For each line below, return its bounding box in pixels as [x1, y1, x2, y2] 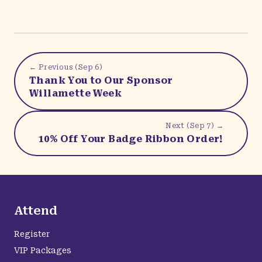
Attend [14, 204, 57, 218]
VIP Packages [14, 246, 71, 255]
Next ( [166, 121, 190, 130]
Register [14, 229, 50, 239]
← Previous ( [29, 63, 78, 71]
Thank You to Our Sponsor [29, 74, 173, 86]
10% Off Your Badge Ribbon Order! [39, 133, 223, 144]
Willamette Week [29, 87, 122, 99]
